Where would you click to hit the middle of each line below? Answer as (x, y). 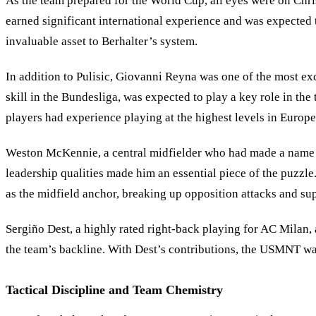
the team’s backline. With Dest (81, 250)
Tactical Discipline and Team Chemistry (114, 290)
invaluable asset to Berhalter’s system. (102, 41)
